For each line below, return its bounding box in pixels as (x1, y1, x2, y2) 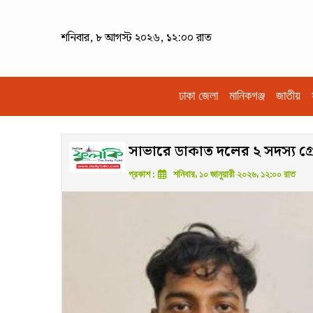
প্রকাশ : (129, 168, 156, 181)
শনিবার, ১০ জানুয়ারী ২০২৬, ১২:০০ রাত (171, 168, 296, 181)
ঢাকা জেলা (179, 88, 218, 104)
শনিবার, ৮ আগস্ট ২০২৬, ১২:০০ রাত (61, 29, 212, 47)
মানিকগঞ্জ (229, 88, 265, 104)
